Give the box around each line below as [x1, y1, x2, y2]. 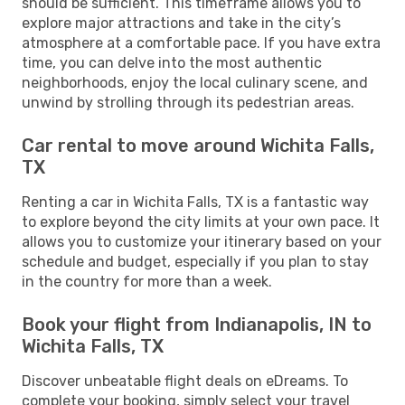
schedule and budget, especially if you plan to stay [22, 252, 369, 270]
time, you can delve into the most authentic [22, 53, 322, 71]
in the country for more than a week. [22, 272, 272, 290]
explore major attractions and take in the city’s [22, 14, 341, 32]
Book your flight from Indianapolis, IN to [22, 313, 372, 335]
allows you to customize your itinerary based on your [22, 232, 381, 250]
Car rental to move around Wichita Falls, [22, 134, 374, 156]
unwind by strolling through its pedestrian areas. [22, 93, 354, 111]
